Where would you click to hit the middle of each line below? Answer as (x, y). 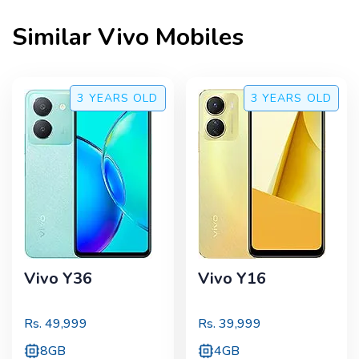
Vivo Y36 (58, 279)
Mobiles (196, 38)
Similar (55, 38)
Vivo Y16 (232, 279)
